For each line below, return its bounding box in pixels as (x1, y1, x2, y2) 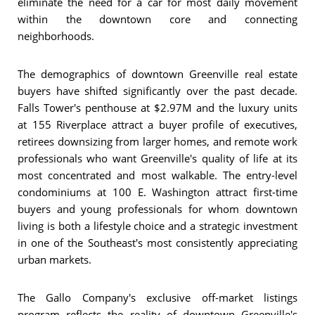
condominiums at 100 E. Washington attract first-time (18, 184, 297, 199)
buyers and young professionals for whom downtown (18, 201, 297, 216)
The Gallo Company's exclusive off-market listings (18, 290, 297, 304)
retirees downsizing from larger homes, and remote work (18, 134, 297, 148)
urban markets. (18, 252, 91, 266)
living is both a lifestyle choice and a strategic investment (18, 218, 297, 233)
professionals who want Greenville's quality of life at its (18, 150, 297, 165)
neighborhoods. (18, 28, 94, 43)
